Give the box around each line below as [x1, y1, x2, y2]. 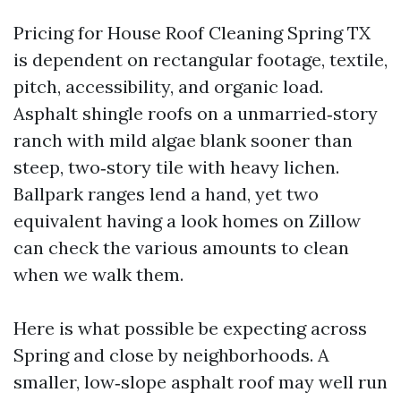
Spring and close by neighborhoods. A [13, 344, 329, 366]
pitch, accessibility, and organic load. [13, 75, 323, 98]
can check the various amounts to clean [13, 236, 349, 259]
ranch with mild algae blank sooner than [13, 129, 353, 151]
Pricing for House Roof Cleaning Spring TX [13, 21, 371, 44]
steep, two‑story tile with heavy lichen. [13, 156, 339, 178]
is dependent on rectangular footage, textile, [13, 48, 388, 71]
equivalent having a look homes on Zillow [13, 209, 361, 232]
